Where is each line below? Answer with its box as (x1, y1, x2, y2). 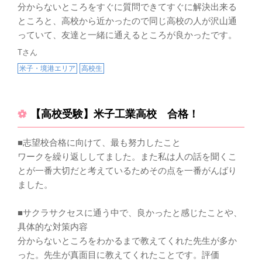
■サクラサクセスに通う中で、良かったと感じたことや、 (18, 207, 242, 218)
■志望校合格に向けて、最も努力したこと (18, 137, 181, 147)
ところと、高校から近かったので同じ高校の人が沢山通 (18, 15, 237, 26)
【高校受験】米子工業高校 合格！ (30, 108, 199, 120)
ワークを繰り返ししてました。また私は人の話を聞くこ (18, 151, 237, 161)
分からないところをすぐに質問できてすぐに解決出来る (18, 1, 237, 12)
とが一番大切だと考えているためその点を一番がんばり (18, 165, 237, 175)
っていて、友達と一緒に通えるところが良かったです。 (18, 29, 237, 40)
